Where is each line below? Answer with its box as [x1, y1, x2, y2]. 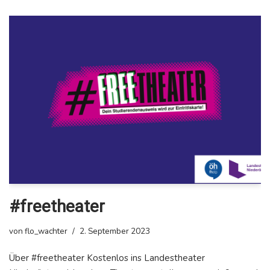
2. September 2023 [80, 225, 150, 237]
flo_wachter [25, 225, 67, 237]
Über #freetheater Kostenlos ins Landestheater [9, 251, 205, 264]
